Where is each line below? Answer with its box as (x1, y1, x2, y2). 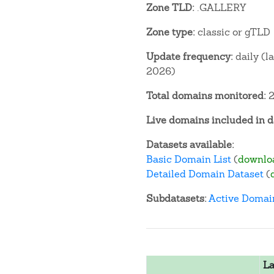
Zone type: (146, 26, 195, 39)
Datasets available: (146, 138, 234, 151)
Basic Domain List (146, 153, 231, 166)
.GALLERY (194, 1, 246, 14)
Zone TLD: (146, 1, 194, 14)
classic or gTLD (195, 26, 270, 39)
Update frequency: (146, 50, 233, 63)
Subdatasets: (146, 192, 207, 205)
